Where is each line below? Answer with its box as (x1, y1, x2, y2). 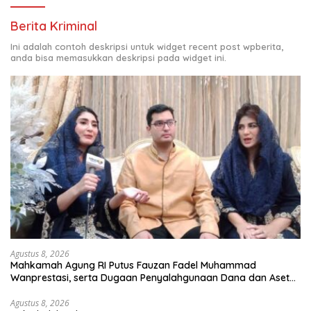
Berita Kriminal (10, 18, 97, 35)
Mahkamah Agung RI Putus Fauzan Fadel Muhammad (10, 259, 256, 272)
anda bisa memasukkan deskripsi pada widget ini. (10, 52, 226, 64)
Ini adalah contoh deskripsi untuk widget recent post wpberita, (10, 41, 283, 53)
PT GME (10, 284, 45, 297)
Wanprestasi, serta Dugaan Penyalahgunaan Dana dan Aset (10, 271, 289, 285)
